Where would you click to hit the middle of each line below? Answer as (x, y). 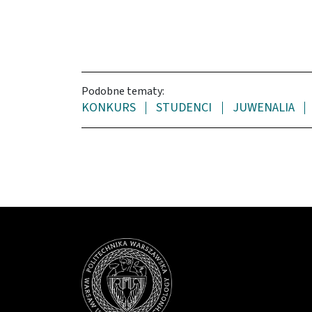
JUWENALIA (263, 108)
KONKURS (109, 108)
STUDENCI (184, 108)
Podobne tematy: (123, 92)
